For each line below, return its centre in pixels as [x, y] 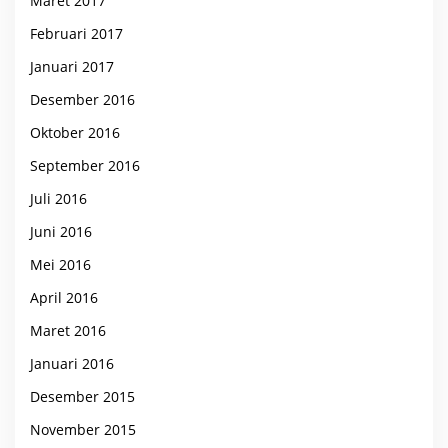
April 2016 [64, 297]
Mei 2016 [60, 264]
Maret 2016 [68, 330]
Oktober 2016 [75, 132]
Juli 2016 [58, 198]
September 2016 [85, 165]
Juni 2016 [61, 231]
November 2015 [83, 429]
